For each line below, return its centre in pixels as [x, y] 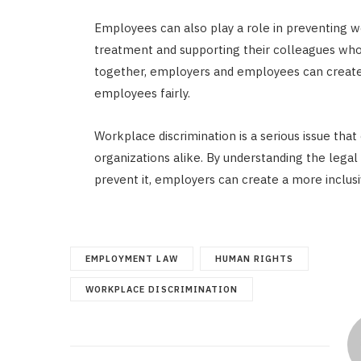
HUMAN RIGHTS [254, 258]
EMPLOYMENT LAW [132, 258]
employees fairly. [142, 93]
